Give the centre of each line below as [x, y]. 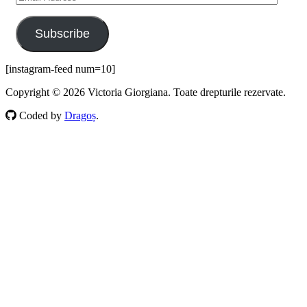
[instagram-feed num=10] [60, 69]
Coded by [40, 115]
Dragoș [80, 115]
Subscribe [62, 33]
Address [33, 8]
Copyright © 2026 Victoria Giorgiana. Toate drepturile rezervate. [146, 92]
